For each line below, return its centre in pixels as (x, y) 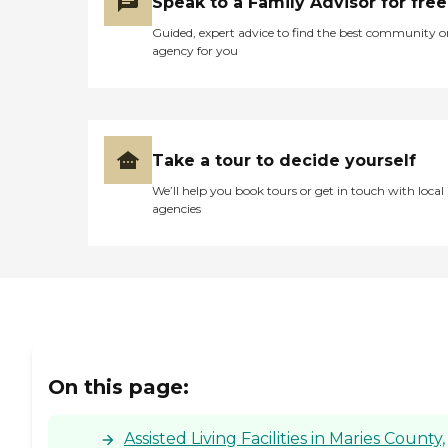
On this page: (118, 386)
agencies (176, 209)
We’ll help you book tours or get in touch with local (298, 191)
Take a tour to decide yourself (284, 161)
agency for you (195, 51)
